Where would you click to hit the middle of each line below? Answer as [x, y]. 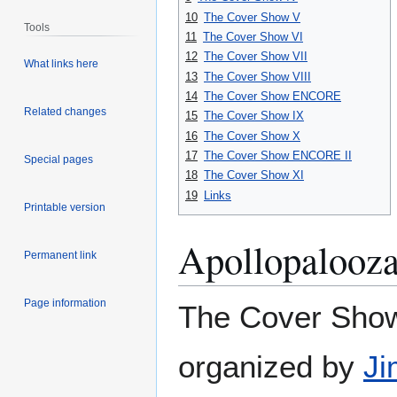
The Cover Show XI [254, 175]
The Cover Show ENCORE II [278, 155]
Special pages [59, 160]
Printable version [65, 208]
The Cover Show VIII [257, 76]
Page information [66, 304]
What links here [62, 64]
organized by [271, 366]
